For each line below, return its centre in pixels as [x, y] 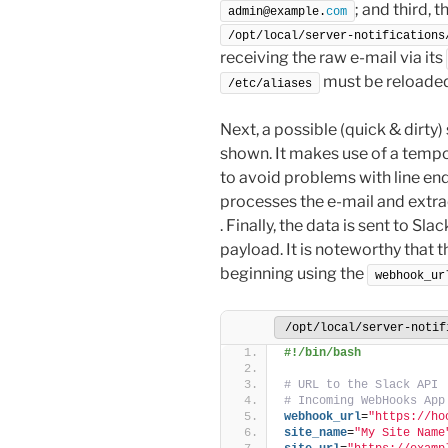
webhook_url [322, 416]
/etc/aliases [270, 83]
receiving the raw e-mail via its [333, 57]
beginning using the [293, 273]
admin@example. [277, 11]
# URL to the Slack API [361, 384]
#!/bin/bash [322, 352]
